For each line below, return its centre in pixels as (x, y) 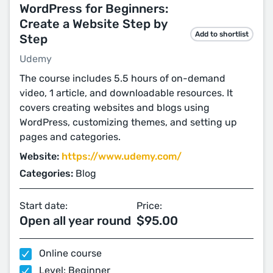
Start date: (44, 206)
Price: (149, 206)
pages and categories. (70, 137)
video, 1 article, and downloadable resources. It (126, 93)
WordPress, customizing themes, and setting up (128, 122)
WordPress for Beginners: (94, 9)
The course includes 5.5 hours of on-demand (122, 78)
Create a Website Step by (93, 24)
